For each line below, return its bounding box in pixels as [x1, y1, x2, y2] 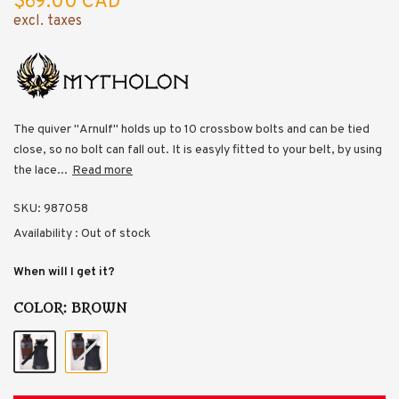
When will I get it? [13, 264, 115, 280]
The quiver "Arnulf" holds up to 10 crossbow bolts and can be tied [13, 121, 370, 137]
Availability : [13, 225, 81, 241]
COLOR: [13, 300, 71, 316]
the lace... [13, 162, 68, 178]
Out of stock [81, 225, 151, 241]
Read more [72, 162, 133, 178]
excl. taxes [13, 12, 82, 30]
